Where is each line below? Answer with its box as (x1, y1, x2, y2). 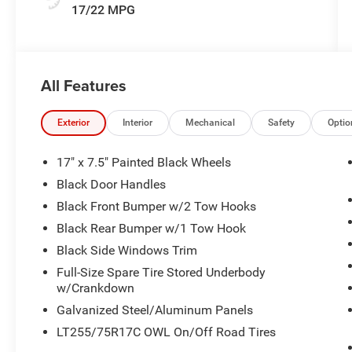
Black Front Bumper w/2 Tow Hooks (57, 198, 257, 214)
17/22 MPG (71, 2, 136, 17)
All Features (41, 73, 126, 97)
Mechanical (185, 116, 236, 128)
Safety (268, 116, 295, 128)
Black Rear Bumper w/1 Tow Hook (57, 220, 247, 236)
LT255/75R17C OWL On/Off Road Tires (57, 324, 277, 339)
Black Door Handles (57, 176, 167, 192)
